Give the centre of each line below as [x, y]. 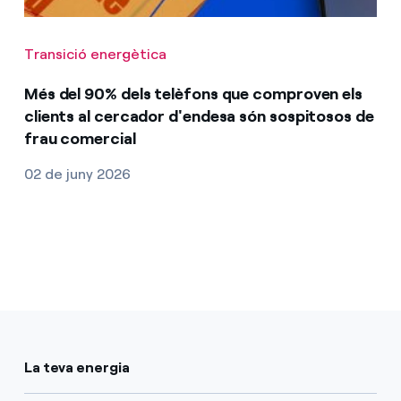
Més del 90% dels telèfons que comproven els [193, 94]
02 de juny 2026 [77, 174]
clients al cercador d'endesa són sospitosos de [199, 116]
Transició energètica [95, 54]
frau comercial [80, 138]
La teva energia [77, 367]
